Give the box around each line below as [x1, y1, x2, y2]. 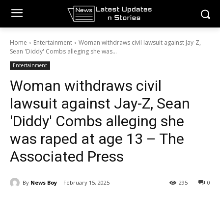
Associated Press [10, 148, 124, 165]
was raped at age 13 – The [10, 130, 184, 147]
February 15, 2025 [63, 179, 110, 187]
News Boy [30, 178, 57, 186]
